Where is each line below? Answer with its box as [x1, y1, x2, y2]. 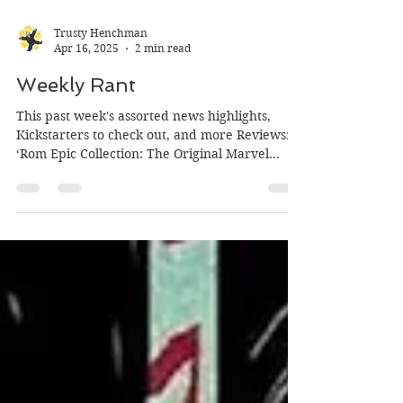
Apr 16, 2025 [54, 77, 119, 91]
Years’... [16, 201, 65, 217]
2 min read [135, 77, 191, 91]
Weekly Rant [16, 109, 136, 132]
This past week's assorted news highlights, [16, 144, 271, 160]
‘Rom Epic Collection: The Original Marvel [16, 182, 269, 198]
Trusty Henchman [54, 62, 148, 76]
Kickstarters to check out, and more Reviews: [16, 163, 290, 179]
